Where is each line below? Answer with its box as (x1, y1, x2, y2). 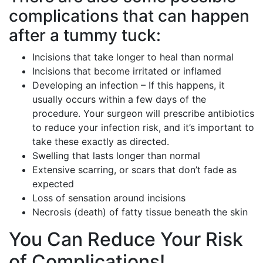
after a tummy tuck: (9, 25, 161, 45)
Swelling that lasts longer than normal (32, 150, 200, 161)
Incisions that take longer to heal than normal (32, 51, 234, 63)
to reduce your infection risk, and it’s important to (32, 122, 254, 133)
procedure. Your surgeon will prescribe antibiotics (32, 107, 254, 119)
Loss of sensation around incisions (32, 192, 186, 204)
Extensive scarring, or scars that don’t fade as (32, 164, 237, 176)
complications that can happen (9, 6, 249, 26)
